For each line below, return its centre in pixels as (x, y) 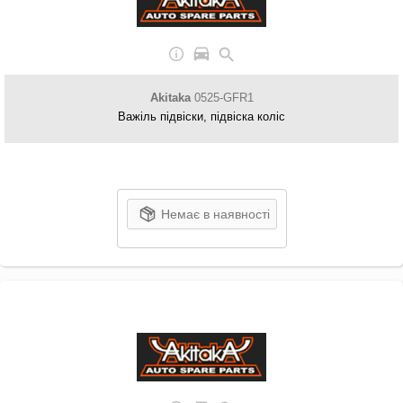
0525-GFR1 (222, 98)
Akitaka (170, 98)
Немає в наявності (215, 214)
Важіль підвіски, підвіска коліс (201, 116)
